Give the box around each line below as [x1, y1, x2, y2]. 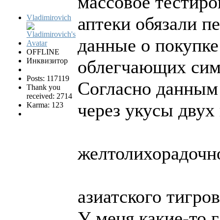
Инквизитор [27, 56, 68, 65]
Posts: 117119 [27, 74, 69, 83]
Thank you [27, 83, 60, 92]
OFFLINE [27, 48, 59, 56]
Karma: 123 [27, 101, 63, 110]
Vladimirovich [27, 13, 71, 22]
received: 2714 [27, 92, 72, 101]
